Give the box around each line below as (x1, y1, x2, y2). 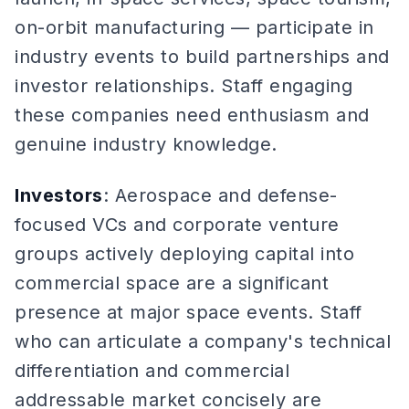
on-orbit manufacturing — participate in (15, 16, 374, 38)
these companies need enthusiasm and (15, 104, 370, 126)
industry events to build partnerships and (15, 46, 390, 68)
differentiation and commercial (15, 360, 289, 382)
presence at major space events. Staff (15, 301, 362, 323)
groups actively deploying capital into (15, 243, 354, 265)
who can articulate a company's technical (15, 330, 391, 352)
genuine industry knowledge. (15, 133, 278, 155)
